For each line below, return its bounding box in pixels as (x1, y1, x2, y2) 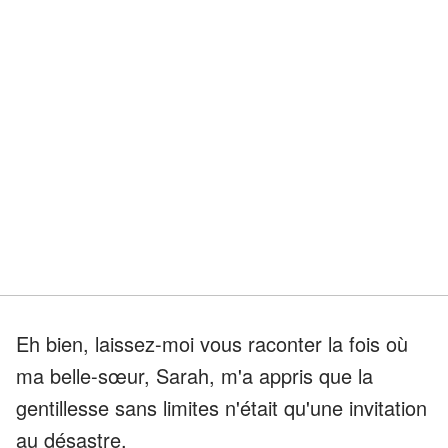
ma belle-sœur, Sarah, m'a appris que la (16, 360, 373, 390)
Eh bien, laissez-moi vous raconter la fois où (16, 328, 408, 358)
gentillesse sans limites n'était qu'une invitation (16, 392, 427, 422)
